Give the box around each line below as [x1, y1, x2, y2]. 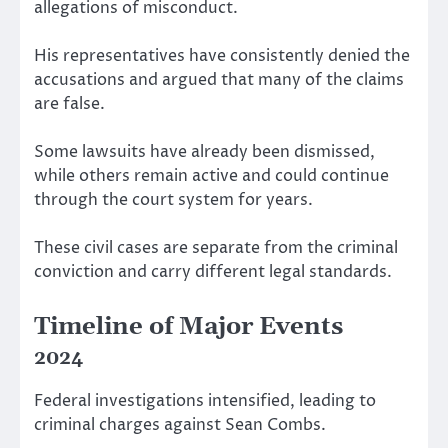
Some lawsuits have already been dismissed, [34, 141, 375, 164]
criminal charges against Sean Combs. [34, 413, 326, 436]
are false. [34, 93, 105, 116]
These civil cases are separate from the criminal [34, 237, 398, 260]
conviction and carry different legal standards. [34, 261, 392, 284]
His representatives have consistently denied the [34, 45, 410, 68]
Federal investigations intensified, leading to [34, 389, 376, 412]
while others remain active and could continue [34, 165, 389, 188]
